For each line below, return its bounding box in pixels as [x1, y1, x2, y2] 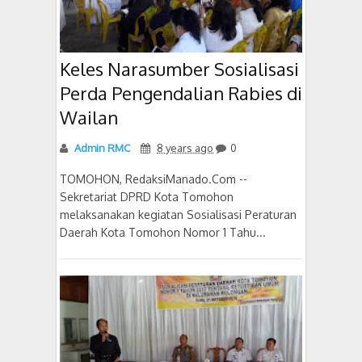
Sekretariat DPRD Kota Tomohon [60, 190, 234, 204]
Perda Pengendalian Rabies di [60, 82, 302, 104]
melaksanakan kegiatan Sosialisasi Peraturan [60, 208, 297, 221]
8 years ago [157, 141, 213, 154]
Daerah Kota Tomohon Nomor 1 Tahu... [60, 225, 266, 239]
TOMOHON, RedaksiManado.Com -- [60, 172, 247, 186]
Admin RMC [72, 141, 130, 154]
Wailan [60, 106, 118, 128]
